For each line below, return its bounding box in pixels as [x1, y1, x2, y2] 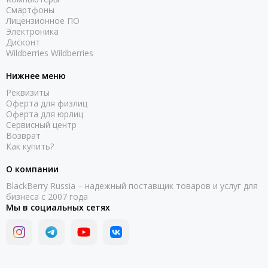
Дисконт [6, 36, 40, 48]
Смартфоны [6, 4, 54, 16]
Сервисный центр [6, 119, 77, 131]
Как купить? [6, 141, 54, 153]
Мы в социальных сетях [6, 202, 110, 214]
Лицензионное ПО [6, 15, 80, 27]
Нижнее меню [6, 70, 66, 82]
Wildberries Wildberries [6, 47, 93, 59]
